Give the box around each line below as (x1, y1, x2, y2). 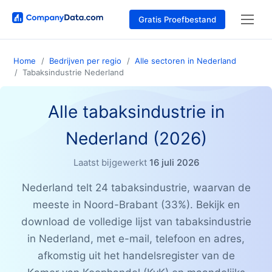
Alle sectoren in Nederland (135, 56, 236, 66)
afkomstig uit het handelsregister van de (37, 250, 235, 262)
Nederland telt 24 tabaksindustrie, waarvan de (21, 182, 251, 194)
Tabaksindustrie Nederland (22, 67, 124, 78)
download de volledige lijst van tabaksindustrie (21, 216, 251, 228)
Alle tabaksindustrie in (47, 101, 225, 123)
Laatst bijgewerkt (73, 157, 147, 169)
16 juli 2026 (149, 157, 199, 169)
